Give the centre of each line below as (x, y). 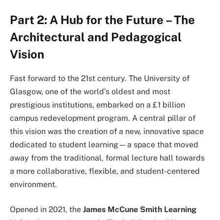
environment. (33, 184)
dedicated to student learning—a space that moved (104, 144)
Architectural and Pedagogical (96, 37)
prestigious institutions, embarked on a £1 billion (97, 105)
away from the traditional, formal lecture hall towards (107, 158)
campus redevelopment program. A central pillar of (103, 118)
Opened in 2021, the (46, 210)
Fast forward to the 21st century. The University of (100, 78)
